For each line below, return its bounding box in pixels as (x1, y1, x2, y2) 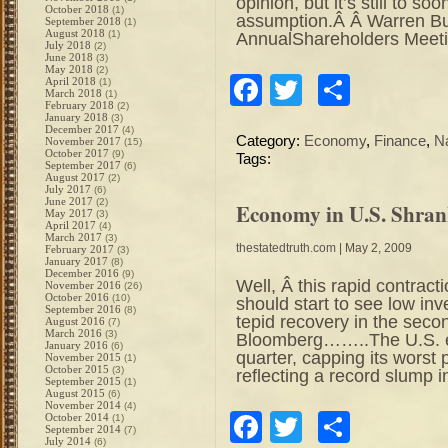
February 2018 (45, 99, 114, 111)
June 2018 (45, 51, 93, 63)
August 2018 (45, 27, 105, 39)
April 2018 (45, 75, 96, 87)
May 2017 (45, 207, 93, 219)
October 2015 (45, 363, 109, 375)
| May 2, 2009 (336, 241, 412, 255)
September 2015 (45, 375, 121, 387)
